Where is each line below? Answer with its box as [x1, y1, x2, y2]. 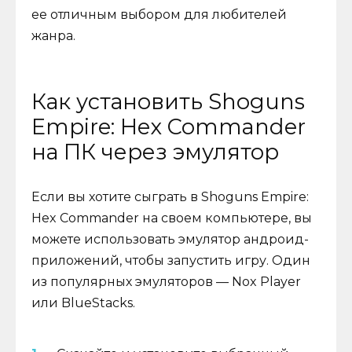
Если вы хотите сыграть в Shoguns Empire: [31, 189, 309, 204]
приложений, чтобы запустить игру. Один [31, 252, 310, 268]
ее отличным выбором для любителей [31, 7, 287, 23]
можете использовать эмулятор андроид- [31, 231, 309, 247]
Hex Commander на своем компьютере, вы [31, 210, 312, 225]
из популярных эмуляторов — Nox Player [31, 273, 301, 289]
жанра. [31, 28, 75, 44]
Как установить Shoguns [31, 88, 305, 115]
